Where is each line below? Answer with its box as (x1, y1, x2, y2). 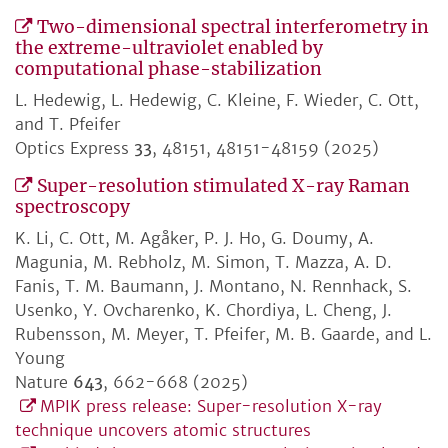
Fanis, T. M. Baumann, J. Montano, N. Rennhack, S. (15, 276, 412, 297)
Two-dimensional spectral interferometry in (37, 16, 429, 39)
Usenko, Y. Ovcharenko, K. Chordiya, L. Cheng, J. (15, 300, 392, 321)
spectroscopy (15, 196, 130, 219)
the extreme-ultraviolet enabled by (15, 37, 323, 60)
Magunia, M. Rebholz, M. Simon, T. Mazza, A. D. (15, 252, 392, 273)
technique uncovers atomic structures (15, 420, 311, 441)
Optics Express (15, 138, 134, 159)
